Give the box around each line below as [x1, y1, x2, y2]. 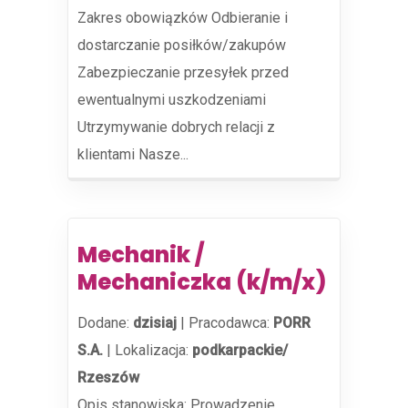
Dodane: [77, 314, 133, 331]
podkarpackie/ [192, 342, 288, 359]
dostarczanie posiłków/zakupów [77, 36, 286, 54]
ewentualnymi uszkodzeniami [77, 91, 266, 108]
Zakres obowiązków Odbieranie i [77, 9, 288, 26]
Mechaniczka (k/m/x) [77, 267, 326, 297]
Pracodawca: [189, 314, 273, 331]
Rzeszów [77, 369, 139, 386]
